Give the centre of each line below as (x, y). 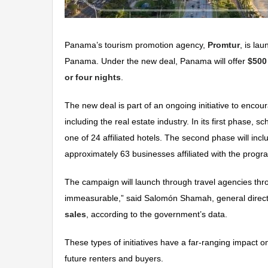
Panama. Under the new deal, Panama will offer (156, 61)
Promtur (224, 45)
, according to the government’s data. (157, 214)
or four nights (93, 77)
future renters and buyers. (114, 259)
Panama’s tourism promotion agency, (136, 45)
